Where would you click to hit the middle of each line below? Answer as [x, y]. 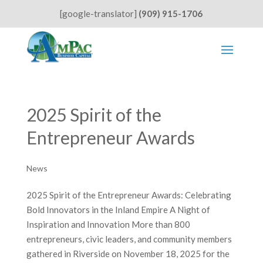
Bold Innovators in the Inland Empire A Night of [118, 210]
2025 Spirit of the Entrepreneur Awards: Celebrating [129, 195]
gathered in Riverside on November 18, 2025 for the [128, 254]
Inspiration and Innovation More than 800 [108, 225]
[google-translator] [100, 14]
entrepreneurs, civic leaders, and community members [129, 239]
